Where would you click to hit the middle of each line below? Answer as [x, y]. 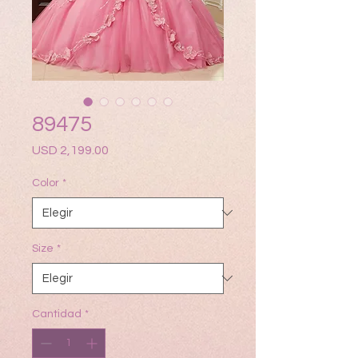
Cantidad [57, 314]
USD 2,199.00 [70, 150]
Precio [127, 149]
